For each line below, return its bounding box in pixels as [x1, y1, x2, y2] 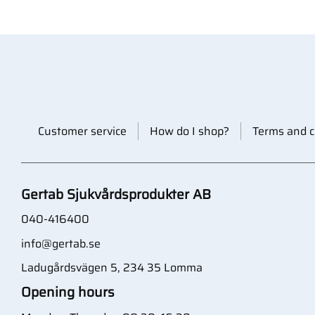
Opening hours [21, 281, 115, 302]
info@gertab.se [21, 234, 101, 252]
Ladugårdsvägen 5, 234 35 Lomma [21, 259, 202, 277]
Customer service [37, 122, 127, 140]
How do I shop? [149, 122, 229, 140]
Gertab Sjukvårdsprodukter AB [21, 183, 211, 205]
